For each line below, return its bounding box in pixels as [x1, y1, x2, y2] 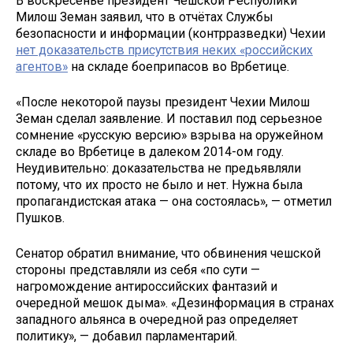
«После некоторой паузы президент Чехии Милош [16, 95, 310, 110]
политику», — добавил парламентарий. [16, 328, 237, 344]
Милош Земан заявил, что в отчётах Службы [16, 9, 273, 25]
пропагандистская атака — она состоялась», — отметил [16, 194, 332, 210]
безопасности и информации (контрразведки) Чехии [16, 26, 325, 42]
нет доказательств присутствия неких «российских [16, 43, 313, 58]
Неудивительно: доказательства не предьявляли [16, 161, 301, 176]
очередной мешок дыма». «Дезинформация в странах [16, 295, 334, 310]
